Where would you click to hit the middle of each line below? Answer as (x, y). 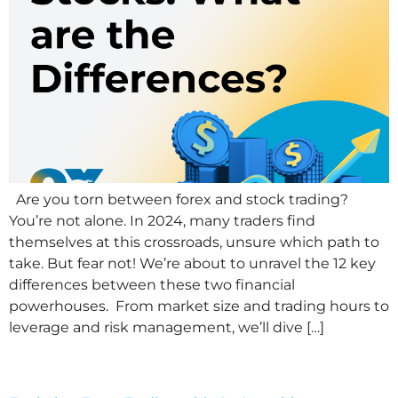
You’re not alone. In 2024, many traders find (162, 221)
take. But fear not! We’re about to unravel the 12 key (192, 263)
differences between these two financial (152, 285)
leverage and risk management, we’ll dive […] (167, 327)
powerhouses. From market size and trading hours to (199, 306)
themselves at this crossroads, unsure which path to (194, 242)
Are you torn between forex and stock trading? (179, 199)
